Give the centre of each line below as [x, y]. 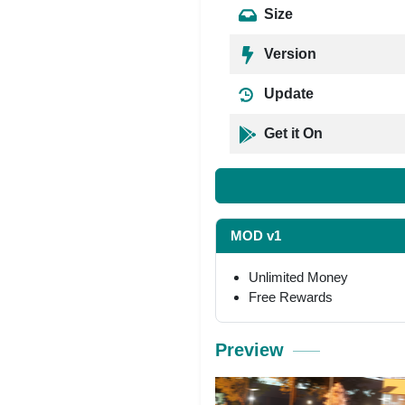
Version [288, 54]
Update [287, 94]
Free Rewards [291, 297]
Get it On [292, 133]
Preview [250, 349]
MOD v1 [256, 235]
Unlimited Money [298, 277]
